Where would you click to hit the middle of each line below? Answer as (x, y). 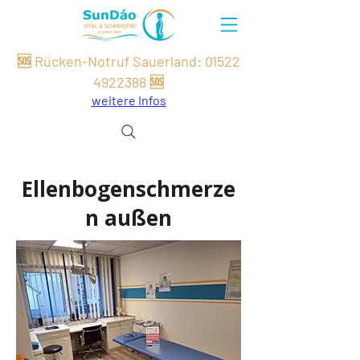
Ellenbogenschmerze (129, 189)
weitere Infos (129, 100)
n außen (129, 218)
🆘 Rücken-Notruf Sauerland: (111, 61)
